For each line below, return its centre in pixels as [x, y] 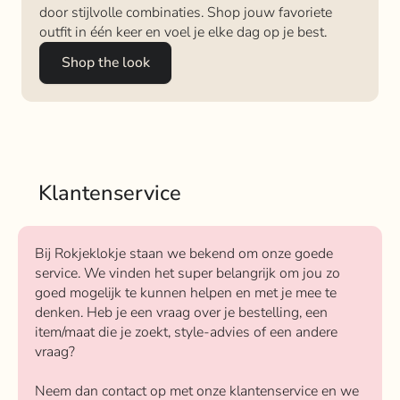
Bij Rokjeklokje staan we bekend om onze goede [184, 253]
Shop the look [105, 63]
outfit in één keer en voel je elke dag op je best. [183, 32]
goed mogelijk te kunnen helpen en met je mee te [186, 292]
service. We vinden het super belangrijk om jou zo [188, 273]
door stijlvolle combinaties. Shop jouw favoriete [186, 12]
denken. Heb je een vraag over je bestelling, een [182, 312]
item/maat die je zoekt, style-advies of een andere [187, 332]
